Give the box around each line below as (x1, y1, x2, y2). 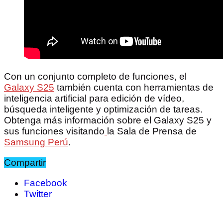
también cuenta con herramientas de (54, 82, 214, 93)
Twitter (24, 189, 52, 200)
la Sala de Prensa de (107, 126, 197, 137)
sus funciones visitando (4, 126, 105, 137)
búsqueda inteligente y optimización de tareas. (4, 104, 203, 115)
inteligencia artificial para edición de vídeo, (4, 93, 184, 104)
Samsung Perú (4, 137, 68, 148)
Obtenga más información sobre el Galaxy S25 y (4, 115, 212, 126)
